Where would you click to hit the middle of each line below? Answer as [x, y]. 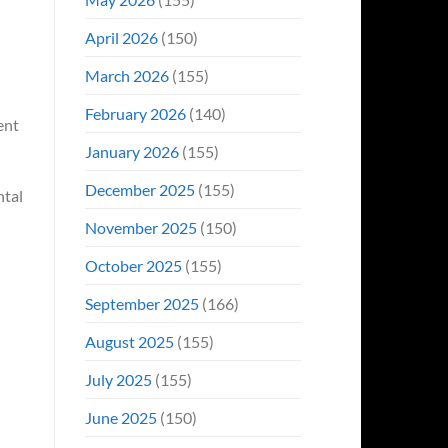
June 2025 [120, 417]
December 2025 [139, 189]
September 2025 [141, 303]
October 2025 [133, 265]
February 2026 [135, 113]
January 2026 [131, 151]
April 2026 [121, 37]
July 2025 [118, 379]
